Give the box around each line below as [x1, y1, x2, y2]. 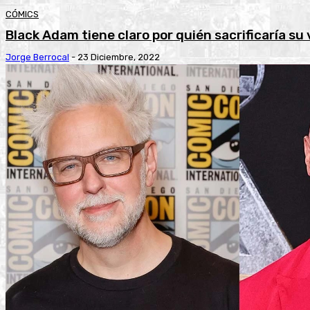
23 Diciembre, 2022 [77, 51, 160, 62]
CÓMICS [6, 8, 39, 19]
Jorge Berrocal [6, 51, 69, 62]
